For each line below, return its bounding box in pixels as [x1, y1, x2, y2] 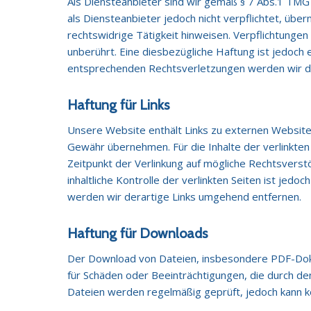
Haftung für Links [67, 96, 170, 113]
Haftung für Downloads [67, 224, 208, 242]
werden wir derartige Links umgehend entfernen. [67, 189, 302, 203]
